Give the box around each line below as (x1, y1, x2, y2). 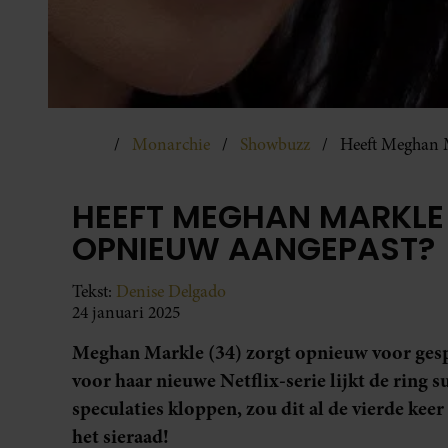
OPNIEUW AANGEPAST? (72, 226, 435, 272)
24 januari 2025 (72, 301, 180, 325)
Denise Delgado (116, 280, 226, 304)
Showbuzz (240, 132, 310, 156)
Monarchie (132, 132, 210, 156)
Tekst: (72, 280, 116, 304)
